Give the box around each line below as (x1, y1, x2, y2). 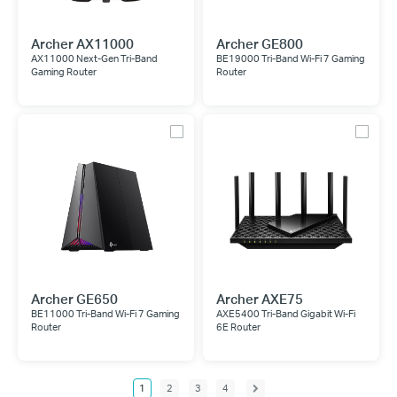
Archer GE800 (216, 35, 303, 52)
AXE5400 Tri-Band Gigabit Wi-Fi (216, 307, 355, 320)
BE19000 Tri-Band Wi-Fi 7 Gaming (216, 52, 365, 65)
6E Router (216, 321, 261, 333)
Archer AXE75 (216, 290, 303, 307)
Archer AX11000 (31, 35, 134, 52)
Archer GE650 (31, 290, 118, 307)
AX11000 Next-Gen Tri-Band (31, 52, 158, 65)
